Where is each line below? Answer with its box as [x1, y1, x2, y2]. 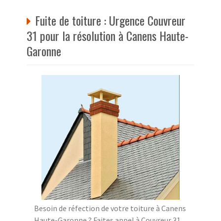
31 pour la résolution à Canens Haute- [27, 26, 188, 44]
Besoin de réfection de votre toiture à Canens [34, 203, 186, 213]
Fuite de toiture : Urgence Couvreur [35, 11, 185, 29]
